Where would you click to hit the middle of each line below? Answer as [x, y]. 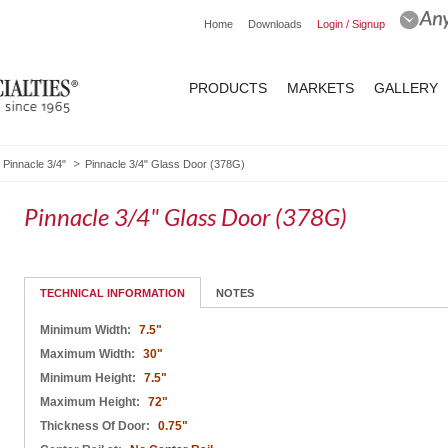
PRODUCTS [228, 88]
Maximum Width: [89, 353]
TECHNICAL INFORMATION [112, 292]
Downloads [275, 24]
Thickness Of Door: [96, 425]
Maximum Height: [91, 401]
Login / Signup [351, 24]
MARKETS [320, 88]
